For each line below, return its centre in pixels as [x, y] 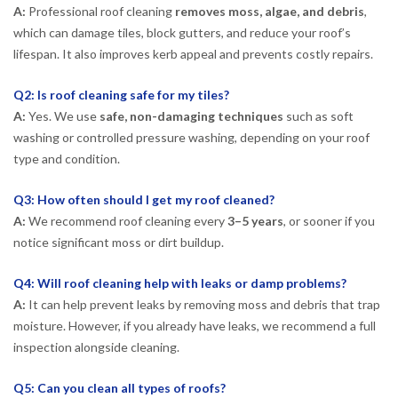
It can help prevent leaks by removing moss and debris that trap [203, 304]
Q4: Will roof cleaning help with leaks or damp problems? [180, 283]
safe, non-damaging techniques [191, 116]
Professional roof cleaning [100, 12]
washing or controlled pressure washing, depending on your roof [191, 137]
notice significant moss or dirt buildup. [119, 242]
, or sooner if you [329, 220]
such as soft [318, 116]
